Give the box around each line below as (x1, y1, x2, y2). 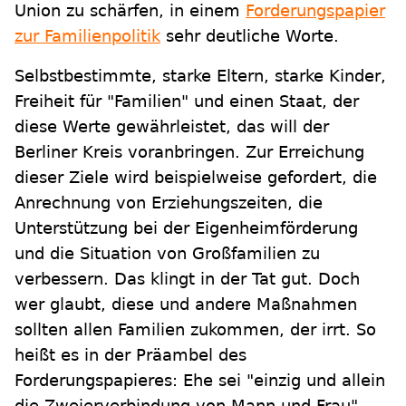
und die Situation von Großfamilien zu (14, 243, 320, 263)
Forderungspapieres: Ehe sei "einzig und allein (14, 370, 385, 390)
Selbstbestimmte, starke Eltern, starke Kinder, (14, 65, 386, 85)
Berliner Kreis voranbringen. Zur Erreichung (14, 141, 364, 161)
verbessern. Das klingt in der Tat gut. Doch (14, 268, 360, 288)
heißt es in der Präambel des (14, 344, 246, 364)
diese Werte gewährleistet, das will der (14, 116, 329, 136)
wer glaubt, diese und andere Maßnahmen (14, 294, 357, 314)
